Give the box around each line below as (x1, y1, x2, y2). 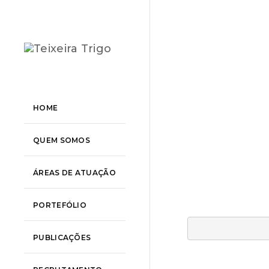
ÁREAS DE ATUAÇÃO (33, 168, 116, 177)
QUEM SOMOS (33, 135, 90, 145)
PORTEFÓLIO (33, 200, 86, 210)
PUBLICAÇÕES (33, 232, 91, 242)
